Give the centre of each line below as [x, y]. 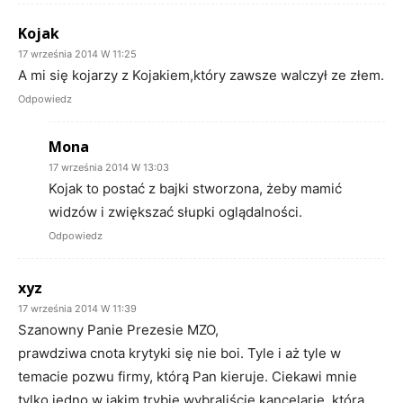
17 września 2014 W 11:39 [77, 308]
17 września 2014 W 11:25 [77, 54]
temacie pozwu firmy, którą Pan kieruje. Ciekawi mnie [188, 376]
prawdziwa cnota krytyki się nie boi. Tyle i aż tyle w [179, 353]
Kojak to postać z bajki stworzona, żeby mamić [195, 188]
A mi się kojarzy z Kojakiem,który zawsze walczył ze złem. [201, 75]
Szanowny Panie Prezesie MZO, [118, 329]
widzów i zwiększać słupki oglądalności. [175, 211]
